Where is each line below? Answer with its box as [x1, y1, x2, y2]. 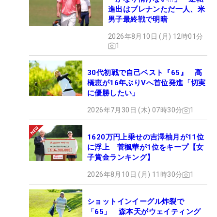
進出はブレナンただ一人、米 [108, 5, 205, 14]
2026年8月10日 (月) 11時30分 [87, 170, 183, 179]
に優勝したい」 [87, 89, 139, 98]
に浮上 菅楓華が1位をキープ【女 [87, 143, 204, 152]
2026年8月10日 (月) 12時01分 [108, 32, 203, 41]
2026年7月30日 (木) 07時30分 [87, 106, 183, 114]
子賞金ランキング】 [87, 153, 155, 162]
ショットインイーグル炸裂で [87, 197, 185, 206]
